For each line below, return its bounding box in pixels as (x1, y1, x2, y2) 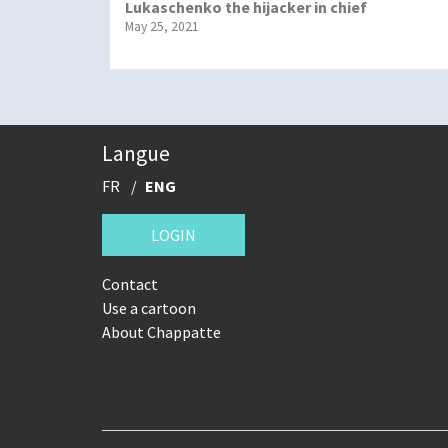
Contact (102, 273, 158, 294)
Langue (102, 139, 170, 167)
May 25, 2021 (125, 17, 199, 35)
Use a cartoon (102, 297, 196, 318)
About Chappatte (102, 321, 221, 342)
